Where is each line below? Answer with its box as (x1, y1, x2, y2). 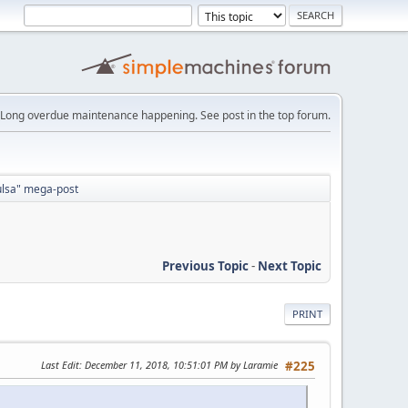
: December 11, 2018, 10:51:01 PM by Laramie (79, 357, 278, 372)
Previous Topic (162, 257, 249, 274)
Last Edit (41, 357, 79, 372)
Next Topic (258, 257, 321, 274)
